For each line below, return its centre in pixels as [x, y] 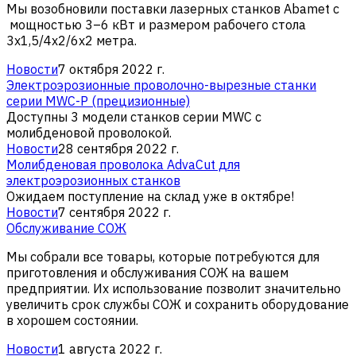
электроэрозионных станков [93, 180]
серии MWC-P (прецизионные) [98, 101]
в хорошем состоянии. [72, 320]
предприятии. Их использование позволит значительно [174, 288]
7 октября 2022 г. [111, 69]
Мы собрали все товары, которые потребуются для [163, 256]
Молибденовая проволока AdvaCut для [123, 164]
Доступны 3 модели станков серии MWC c [134, 116]
